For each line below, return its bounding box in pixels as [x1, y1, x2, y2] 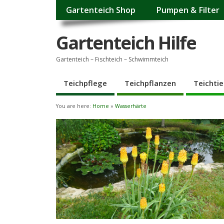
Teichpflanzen [124, 78, 176, 88]
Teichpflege [63, 78, 107, 88]
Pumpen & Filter [155, 4, 219, 16]
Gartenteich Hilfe [56, 30, 196, 55]
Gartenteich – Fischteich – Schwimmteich [56, 54, 168, 63]
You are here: [56, 102, 92, 110]
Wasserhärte [115, 102, 146, 110]
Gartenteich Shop [66, 4, 136, 16]
